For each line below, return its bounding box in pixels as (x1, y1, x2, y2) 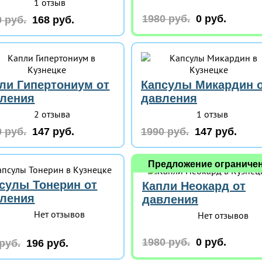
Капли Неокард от (142, 180, 246, 192)
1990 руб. (140, 126, 189, 137)
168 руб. (32, 14, 75, 26)
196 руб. (26, 237, 69, 249)
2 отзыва (34, 108, 71, 120)
